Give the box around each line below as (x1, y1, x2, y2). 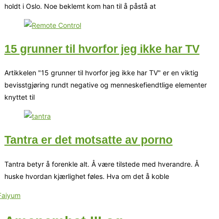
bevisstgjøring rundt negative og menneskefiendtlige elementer (4, 81, 207, 89)
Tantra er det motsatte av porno (4, 133, 173, 146)
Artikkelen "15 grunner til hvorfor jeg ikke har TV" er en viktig (4, 68, 198, 77)
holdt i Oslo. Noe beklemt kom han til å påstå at (4, 1, 156, 10)
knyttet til (4, 93, 35, 102)
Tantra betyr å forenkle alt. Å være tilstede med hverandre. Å (4, 159, 199, 168)
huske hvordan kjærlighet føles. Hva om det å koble (4, 172, 169, 180)
